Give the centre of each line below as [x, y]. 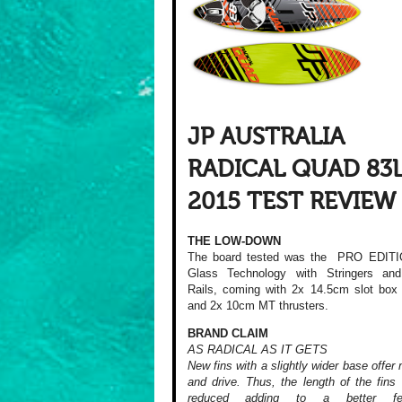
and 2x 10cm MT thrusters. [258, 306]
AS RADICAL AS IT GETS [257, 350]
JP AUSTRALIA [266, 137]
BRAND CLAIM [227, 334]
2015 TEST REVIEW [291, 202]
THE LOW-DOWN [234, 241]
